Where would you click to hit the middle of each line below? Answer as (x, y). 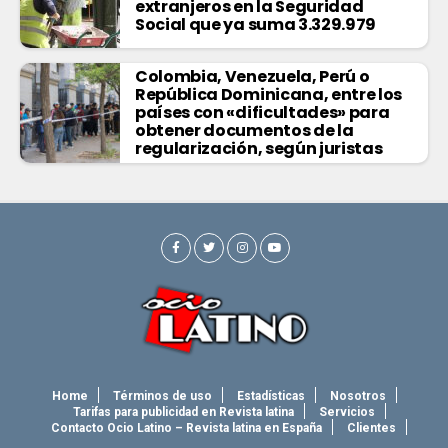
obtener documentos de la (244, 131)
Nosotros (357, 396)
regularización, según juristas (259, 149)
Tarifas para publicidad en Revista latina (183, 412)
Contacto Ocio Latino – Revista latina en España (186, 428)
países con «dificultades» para (262, 113)
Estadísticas (270, 396)
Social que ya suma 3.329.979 (256, 25)
